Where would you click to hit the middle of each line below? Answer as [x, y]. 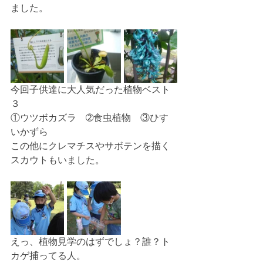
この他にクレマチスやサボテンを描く [90, 146]
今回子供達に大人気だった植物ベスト [90, 90]
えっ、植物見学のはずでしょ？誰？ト [90, 242]
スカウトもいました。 [58, 160]
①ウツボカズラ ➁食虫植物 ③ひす [90, 118]
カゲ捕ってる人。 [48, 256]
